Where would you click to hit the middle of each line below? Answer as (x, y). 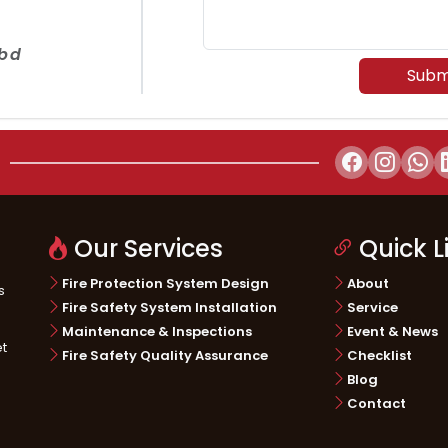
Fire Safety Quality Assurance (165, 355)
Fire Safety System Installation (169, 307)
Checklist (379, 355)
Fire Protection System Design (165, 283)
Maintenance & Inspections (157, 331)
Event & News (392, 331)
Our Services (148, 248)
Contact (376, 403)
